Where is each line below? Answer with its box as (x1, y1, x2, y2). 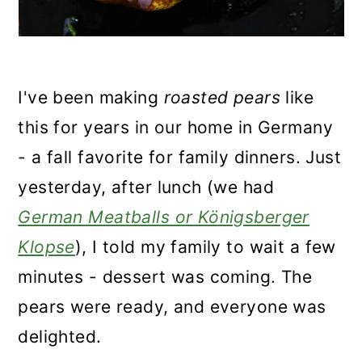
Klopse (18, 237, 75, 257)
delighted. (18, 326, 102, 347)
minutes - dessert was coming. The (18, 267, 313, 287)
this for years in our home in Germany (18, 117, 333, 137)
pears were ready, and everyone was (18, 297, 326, 317)
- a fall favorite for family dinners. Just (18, 147, 342, 167)
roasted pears (163, 87, 280, 107)
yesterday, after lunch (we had (18, 177, 274, 197)
